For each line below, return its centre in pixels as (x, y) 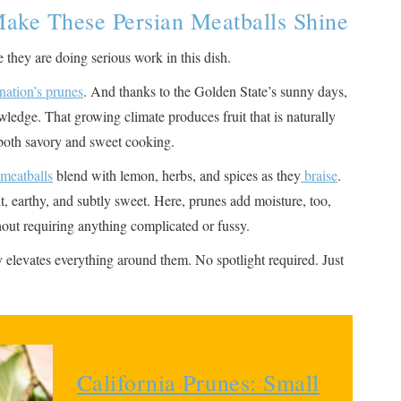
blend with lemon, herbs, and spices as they (177, 175)
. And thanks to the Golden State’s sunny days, (215, 90)
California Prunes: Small (198, 382)
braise (319, 175)
